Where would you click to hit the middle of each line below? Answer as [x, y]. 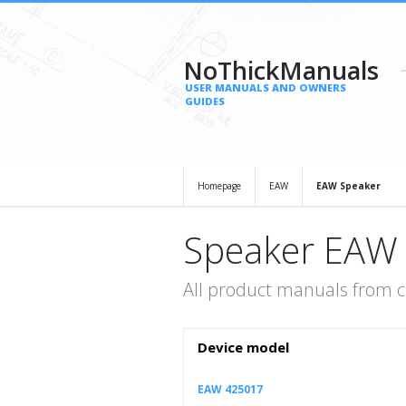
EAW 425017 [230, 389]
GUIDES [205, 101]
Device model [243, 347]
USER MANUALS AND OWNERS [266, 87]
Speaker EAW [290, 250]
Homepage [219, 186]
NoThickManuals [281, 70]
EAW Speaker [348, 186]
